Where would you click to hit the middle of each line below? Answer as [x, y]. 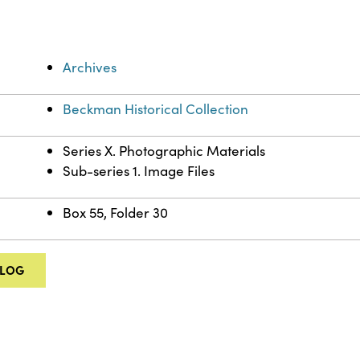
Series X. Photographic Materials [164, 150]
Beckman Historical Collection [156, 108]
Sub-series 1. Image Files [139, 170]
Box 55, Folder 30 [116, 212]
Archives [90, 67]
